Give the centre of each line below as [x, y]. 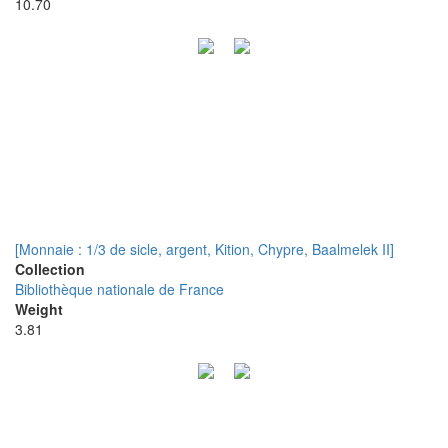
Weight [39, 309]
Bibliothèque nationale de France [119, 289]
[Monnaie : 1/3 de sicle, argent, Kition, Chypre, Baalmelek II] [204, 249]
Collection [50, 269]
